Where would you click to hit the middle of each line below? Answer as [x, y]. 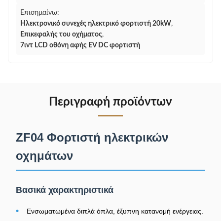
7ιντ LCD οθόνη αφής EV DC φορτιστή [80, 45]
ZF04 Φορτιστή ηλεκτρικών [92, 137]
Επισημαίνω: [40, 13]
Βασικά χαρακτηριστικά [65, 190]
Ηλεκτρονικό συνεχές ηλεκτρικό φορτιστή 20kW [96, 24]
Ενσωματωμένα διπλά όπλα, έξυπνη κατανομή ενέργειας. [115, 211]
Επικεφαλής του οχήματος [61, 35]
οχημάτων [44, 156]
